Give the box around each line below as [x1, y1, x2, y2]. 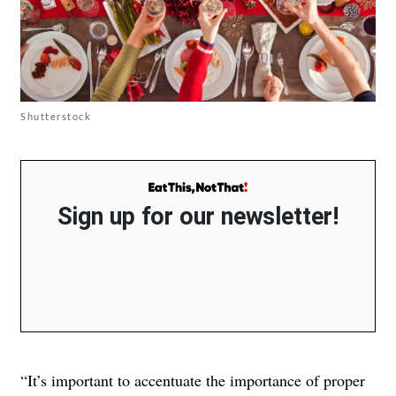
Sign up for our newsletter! [57, 202, 339, 231]
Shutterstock [20, 110, 91, 123]
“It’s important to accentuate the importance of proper [20, 369, 365, 391]
